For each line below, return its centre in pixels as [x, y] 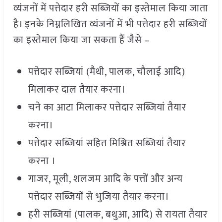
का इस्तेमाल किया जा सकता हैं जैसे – [81, 40]
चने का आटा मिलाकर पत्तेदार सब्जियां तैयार [107, 108]
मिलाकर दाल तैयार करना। [77, 90]
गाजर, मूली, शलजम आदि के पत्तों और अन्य [105, 179]
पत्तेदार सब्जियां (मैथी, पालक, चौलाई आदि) [107, 72]
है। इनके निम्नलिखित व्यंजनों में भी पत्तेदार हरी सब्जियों [110, 25]
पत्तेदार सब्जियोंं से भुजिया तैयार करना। [99, 197]
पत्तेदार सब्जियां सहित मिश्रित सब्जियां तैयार [107, 143]
